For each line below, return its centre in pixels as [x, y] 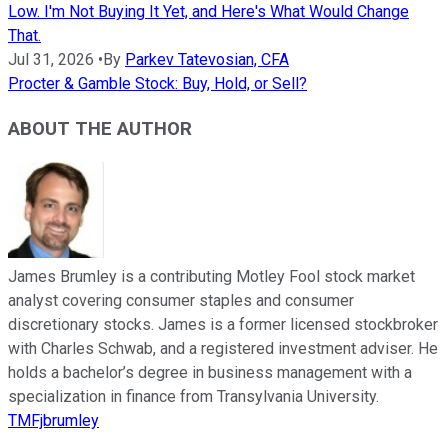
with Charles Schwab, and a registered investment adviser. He [223, 348]
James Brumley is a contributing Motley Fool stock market [211, 276]
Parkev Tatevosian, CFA [207, 60]
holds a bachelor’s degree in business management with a [210, 372]
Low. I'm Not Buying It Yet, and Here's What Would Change [208, 12]
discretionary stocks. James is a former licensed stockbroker [223, 324]
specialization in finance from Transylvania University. [193, 396]
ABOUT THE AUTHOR [100, 129]
